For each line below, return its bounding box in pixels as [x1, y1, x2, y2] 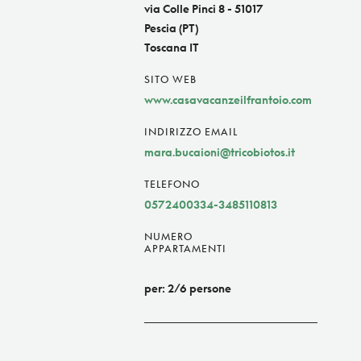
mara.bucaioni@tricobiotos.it [144, 145, 295, 160]
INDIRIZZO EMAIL [144, 126, 238, 139]
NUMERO [144, 230, 193, 243]
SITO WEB [144, 73, 197, 86]
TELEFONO [144, 178, 200, 191]
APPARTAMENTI [144, 243, 226, 255]
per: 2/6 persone [144, 281, 231, 296]
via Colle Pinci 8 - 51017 [144, 2, 263, 16]
